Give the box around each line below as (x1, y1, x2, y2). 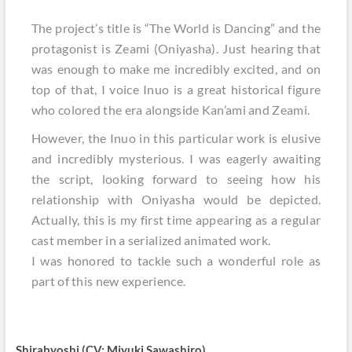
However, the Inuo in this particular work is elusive (31, 130, 321, 146)
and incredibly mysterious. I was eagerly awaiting (31, 151, 321, 167)
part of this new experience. (31, 273, 186, 289)
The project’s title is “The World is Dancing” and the (31, 20, 321, 36)
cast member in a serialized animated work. (31, 233, 273, 248)
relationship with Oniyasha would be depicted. (31, 192, 321, 207)
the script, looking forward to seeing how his (31, 171, 321, 187)
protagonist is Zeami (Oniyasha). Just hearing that (31, 41, 321, 57)
